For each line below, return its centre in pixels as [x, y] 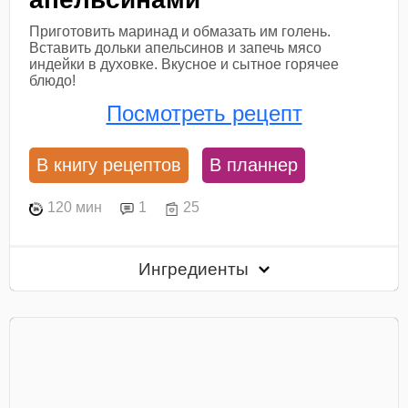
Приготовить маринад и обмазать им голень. [180, 32]
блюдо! [53, 81]
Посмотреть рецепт [204, 113]
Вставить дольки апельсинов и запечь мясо [176, 48]
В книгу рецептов [109, 164]
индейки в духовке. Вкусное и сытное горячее [184, 65]
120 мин [75, 208]
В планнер [254, 164]
